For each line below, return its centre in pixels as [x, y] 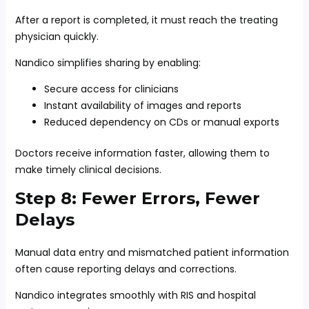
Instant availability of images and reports [142, 106]
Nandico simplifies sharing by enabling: [108, 63]
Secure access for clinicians [111, 89]
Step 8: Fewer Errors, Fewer [137, 198]
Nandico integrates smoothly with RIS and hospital [135, 295]
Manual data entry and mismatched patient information [152, 252]
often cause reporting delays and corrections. [126, 269]
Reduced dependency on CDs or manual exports [161, 122]
